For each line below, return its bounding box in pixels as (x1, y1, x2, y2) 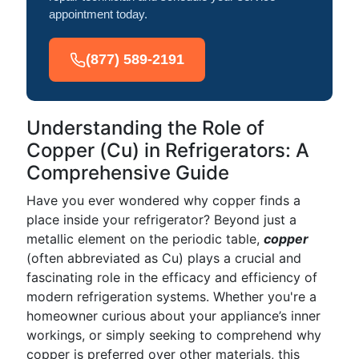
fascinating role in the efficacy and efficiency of (26, 269, 317, 285)
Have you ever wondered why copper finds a (26, 192, 301, 208)
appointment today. (49, 7, 147, 21)
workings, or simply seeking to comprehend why (26, 327, 321, 343)
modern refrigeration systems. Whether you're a (26, 288, 317, 305)
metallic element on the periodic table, (26, 231, 264, 247)
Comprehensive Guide (26, 161, 229, 184)
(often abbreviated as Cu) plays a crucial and (26, 250, 301, 266)
